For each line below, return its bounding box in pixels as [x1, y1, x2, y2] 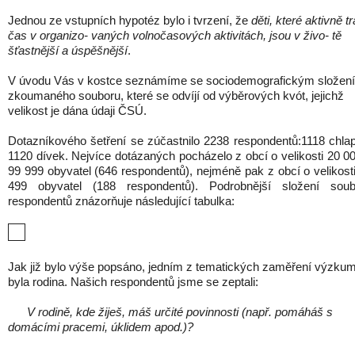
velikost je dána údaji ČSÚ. [8, 104, 147, 118]
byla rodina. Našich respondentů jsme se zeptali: [8, 275, 258, 289]
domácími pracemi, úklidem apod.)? [8, 320, 193, 334]
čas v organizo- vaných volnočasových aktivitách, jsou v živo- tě [8, 29, 342, 43]
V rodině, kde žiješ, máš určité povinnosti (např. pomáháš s [27, 305, 333, 319]
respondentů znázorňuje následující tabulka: [8, 194, 235, 208]
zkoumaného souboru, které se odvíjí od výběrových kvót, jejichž [8, 89, 344, 103]
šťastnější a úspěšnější [8, 44, 128, 58]
